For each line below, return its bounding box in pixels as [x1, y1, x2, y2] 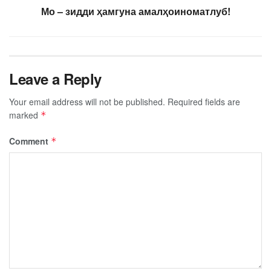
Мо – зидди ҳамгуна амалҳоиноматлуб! [41, 4, 230, 18]
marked [9, 108, 41, 121]
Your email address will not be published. [9, 95, 165, 108]
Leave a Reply [9, 68, 102, 89]
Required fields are [168, 95, 240, 108]
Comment [9, 134, 51, 147]
